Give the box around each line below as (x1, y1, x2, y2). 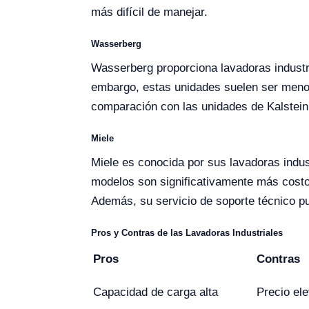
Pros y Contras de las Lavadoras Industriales (91, 227, 283, 238)
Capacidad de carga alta (93, 285, 218, 299)
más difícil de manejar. (91, 5, 208, 19)
